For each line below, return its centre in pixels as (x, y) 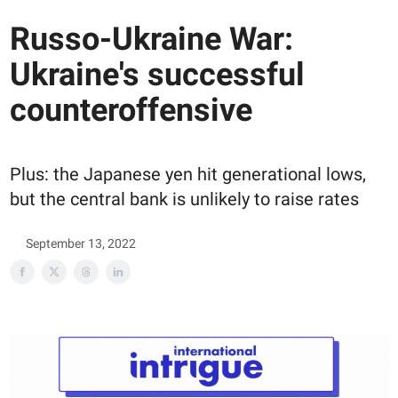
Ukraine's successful (157, 74)
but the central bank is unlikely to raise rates (184, 199)
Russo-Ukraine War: (151, 39)
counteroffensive (131, 110)
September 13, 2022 (81, 244)
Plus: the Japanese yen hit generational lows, (188, 174)
